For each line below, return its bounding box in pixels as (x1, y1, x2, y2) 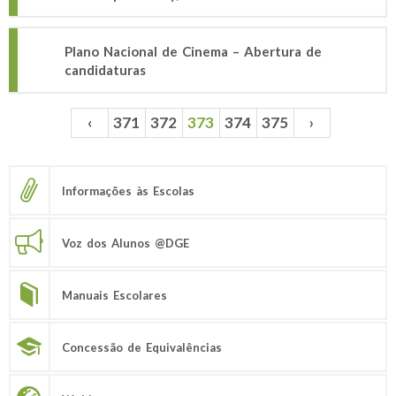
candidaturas (65, 62, 146, 78)
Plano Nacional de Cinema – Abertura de (65, 43, 322, 59)
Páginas (9, 119, 82, 146)
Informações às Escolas (62, 183, 194, 198)
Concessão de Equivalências (62, 339, 222, 354)
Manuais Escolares (62, 287, 167, 302)
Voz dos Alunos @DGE (62, 235, 189, 250)
